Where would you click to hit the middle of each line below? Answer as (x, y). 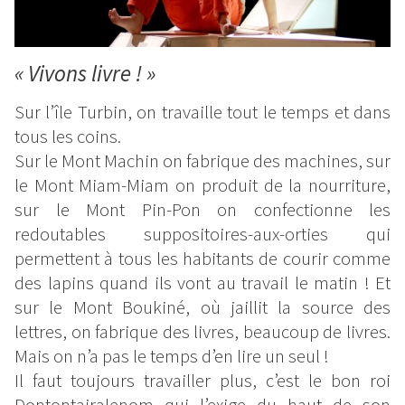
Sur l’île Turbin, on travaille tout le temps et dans (202, 112)
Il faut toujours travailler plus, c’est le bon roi (202, 380)
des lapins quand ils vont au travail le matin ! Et (202, 283)
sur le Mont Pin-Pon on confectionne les (202, 209)
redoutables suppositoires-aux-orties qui (202, 234)
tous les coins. (68, 136)
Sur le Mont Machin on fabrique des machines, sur (202, 160)
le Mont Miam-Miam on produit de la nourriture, (202, 185)
